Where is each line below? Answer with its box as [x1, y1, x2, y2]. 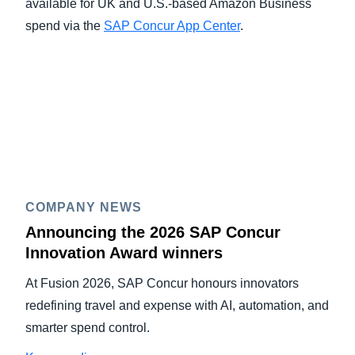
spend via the [25, 19, 104, 32]
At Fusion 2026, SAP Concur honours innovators [25, 277, 299, 290]
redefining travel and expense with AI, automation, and [25, 299, 329, 312]
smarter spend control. [25, 321, 150, 334]
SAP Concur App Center [104, 19, 240, 32]
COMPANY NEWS [25, 200, 142, 214]
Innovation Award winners [25, 244, 223, 261]
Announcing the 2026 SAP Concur [25, 223, 281, 241]
